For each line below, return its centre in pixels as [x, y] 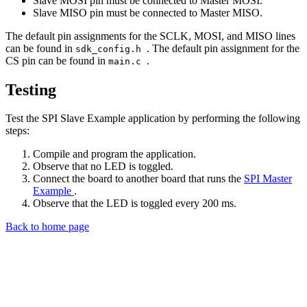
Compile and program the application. [114, 154]
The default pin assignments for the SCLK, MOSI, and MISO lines [150, 36]
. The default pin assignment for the [223, 48]
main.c [127, 61]
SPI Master [268, 179]
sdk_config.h [111, 49]
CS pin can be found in [57, 60]
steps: [17, 131]
